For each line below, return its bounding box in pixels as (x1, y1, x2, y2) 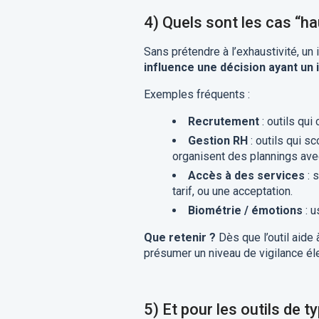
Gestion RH (187, 134, 248, 147)
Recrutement (187, 115, 259, 128)
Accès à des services (187, 169, 305, 182)
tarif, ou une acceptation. (172, 184, 293, 198)
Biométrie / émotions (187, 204, 303, 217)
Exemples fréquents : (143, 88, 250, 101)
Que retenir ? (143, 231, 216, 244)
